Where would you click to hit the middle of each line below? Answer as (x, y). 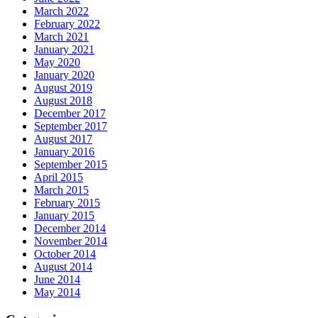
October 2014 (65, 254)
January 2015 (64, 216)
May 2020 (57, 62)
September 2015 (71, 165)
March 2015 (61, 190)
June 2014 (57, 280)
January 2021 (64, 50)
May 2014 (57, 292)
